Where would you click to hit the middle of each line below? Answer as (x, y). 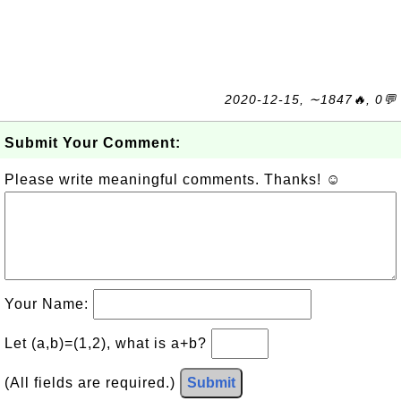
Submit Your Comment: (93, 142)
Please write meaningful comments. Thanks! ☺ (173, 179)
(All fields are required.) (92, 382)
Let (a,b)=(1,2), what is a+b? (108, 343)
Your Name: (49, 303)
